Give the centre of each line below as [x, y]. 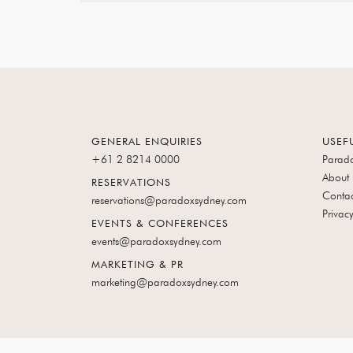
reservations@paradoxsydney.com [169, 200]
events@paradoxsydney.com [156, 241]
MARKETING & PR [137, 264]
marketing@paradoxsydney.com [165, 282]
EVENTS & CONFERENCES [160, 223]
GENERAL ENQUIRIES [147, 141]
